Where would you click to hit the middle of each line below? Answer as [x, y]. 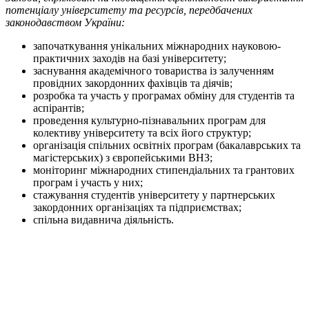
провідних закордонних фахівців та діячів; [133, 83]
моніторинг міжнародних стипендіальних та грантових [164, 170]
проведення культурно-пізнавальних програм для [149, 121]
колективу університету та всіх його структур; [142, 133]
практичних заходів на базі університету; [130, 59]
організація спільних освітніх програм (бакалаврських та [167, 146]
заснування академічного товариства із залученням [153, 71]
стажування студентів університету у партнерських [154, 195]
